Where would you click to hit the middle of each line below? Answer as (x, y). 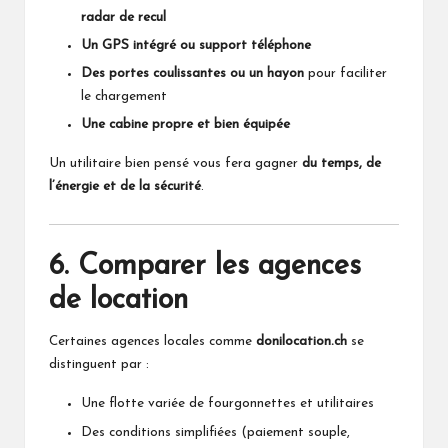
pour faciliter (345, 74)
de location (118, 301)
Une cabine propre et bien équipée (185, 125)
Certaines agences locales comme (152, 342)
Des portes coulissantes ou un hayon (192, 74)
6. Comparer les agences (205, 267)
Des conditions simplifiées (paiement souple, (215, 432)
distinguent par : (99, 365)
